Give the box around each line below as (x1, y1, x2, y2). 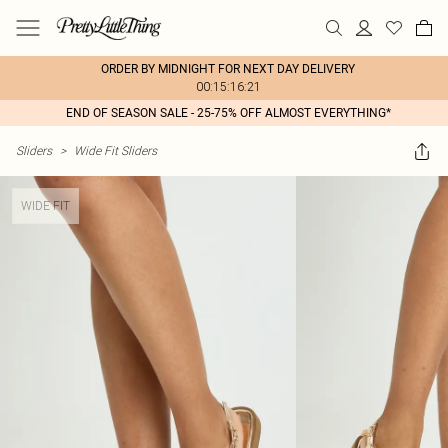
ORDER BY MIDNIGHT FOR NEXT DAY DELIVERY (101, 62, 355, 76)
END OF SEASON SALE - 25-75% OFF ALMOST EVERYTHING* (65, 106, 391, 120)
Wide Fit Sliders (74, 143, 157, 158)
